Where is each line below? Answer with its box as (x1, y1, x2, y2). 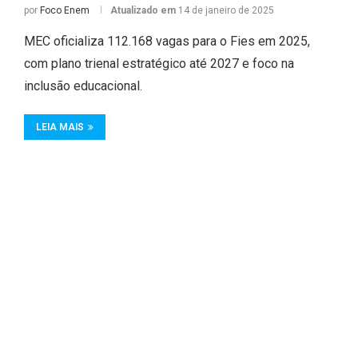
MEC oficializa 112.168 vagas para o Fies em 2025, (23, 34, 310, 49)
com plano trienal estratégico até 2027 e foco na (23, 56, 294, 71)
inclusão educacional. (23, 78, 142, 93)
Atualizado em (109, 5, 178, 16)
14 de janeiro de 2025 (177, 5, 274, 16)
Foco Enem (39, 5, 89, 16)
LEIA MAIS (35, 121, 84, 133)
